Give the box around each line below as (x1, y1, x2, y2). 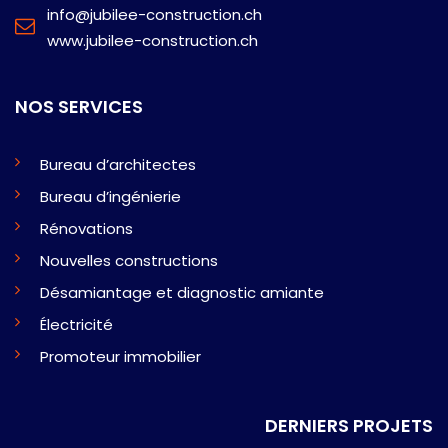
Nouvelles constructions (40, 249, 218, 271)
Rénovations (40, 217, 133, 239)
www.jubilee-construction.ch (47, 29, 258, 51)
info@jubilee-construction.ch (47, 3, 262, 25)
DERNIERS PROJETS (265, 412, 433, 438)
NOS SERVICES (15, 93, 143, 119)
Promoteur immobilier (40, 345, 201, 367)
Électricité (40, 313, 113, 335)
